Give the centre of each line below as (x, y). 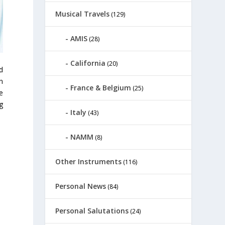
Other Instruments (89, 161)
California (88, 63)
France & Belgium (101, 88)
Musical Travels (83, 14)
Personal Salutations (92, 211)
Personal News (81, 186)
